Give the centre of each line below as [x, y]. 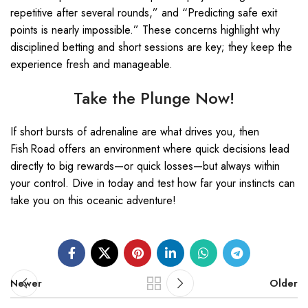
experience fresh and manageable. [91, 64]
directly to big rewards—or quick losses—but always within [145, 166]
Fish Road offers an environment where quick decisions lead [150, 149]
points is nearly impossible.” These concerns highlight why [145, 30]
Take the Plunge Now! [154, 98]
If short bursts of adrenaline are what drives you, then [135, 132]
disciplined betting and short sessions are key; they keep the [151, 47]
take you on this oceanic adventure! [93, 200]
